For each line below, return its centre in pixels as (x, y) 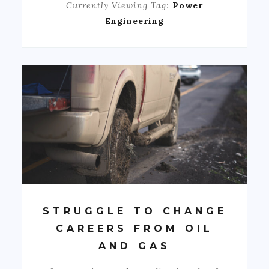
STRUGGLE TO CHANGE (134, 211)
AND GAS (134, 246)
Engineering (134, 21)
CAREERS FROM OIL (134, 228)
